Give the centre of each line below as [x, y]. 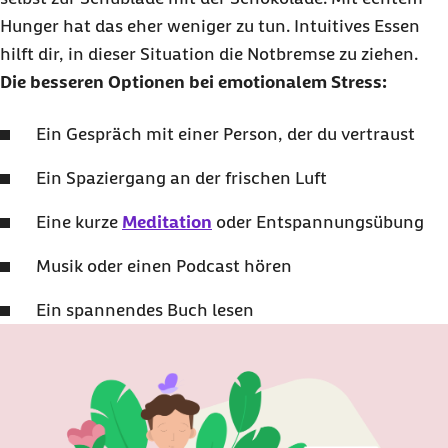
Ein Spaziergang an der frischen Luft [181, 178]
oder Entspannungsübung [318, 222]
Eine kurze [79, 222]
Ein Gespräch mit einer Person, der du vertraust [225, 134]
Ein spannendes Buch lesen [145, 310]
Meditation [167, 222]
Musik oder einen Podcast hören [164, 266]
